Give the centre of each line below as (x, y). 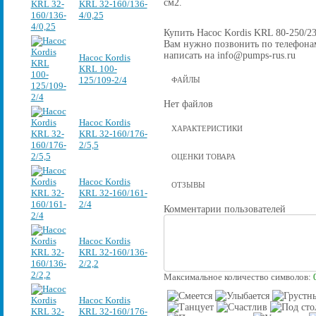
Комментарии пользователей (224, 209)
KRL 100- (98, 69)
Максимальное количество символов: (238, 278)
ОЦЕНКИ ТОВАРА (203, 156)
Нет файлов (188, 104)
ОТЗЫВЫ (188, 184)
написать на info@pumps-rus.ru (229, 55)
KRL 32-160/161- (113, 193)
